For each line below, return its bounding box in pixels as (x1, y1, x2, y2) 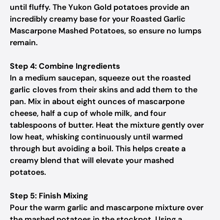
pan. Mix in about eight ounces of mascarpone (10, 96, 185, 107)
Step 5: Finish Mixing (10, 191, 88, 201)
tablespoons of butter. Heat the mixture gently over (10, 120, 204, 130)
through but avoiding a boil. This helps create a (10, 143, 186, 154)
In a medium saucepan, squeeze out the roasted (10, 73, 191, 83)
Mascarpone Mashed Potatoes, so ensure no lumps (10, 26, 201, 36)
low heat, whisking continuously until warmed (10, 132, 183, 142)
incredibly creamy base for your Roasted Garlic (10, 14, 186, 24)
